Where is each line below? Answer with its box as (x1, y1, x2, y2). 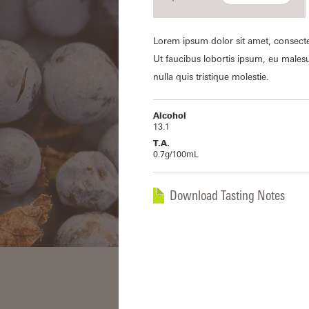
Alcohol (153, 110, 186, 121)
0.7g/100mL (153, 149, 199, 159)
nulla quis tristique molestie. (153, 71, 269, 82)
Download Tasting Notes (170, 187, 285, 203)
